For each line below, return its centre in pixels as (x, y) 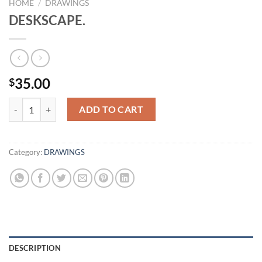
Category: (26, 152)
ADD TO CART (111, 109)
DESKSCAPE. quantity (49, 105)
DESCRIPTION (35, 248)
